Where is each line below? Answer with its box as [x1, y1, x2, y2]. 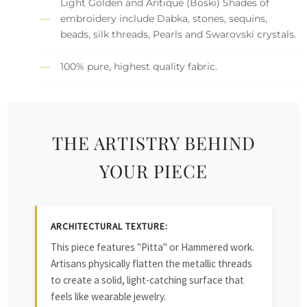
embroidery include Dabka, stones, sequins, [60, 12, 268, 25]
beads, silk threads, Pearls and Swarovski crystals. [60, 27, 297, 40]
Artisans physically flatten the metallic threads [51, 256, 253, 270]
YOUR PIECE [99, 158, 208, 182]
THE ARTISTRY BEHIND [51, 130, 256, 154]
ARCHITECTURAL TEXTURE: [51, 220, 169, 232]
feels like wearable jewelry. [51, 289, 167, 303]
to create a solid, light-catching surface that [51, 273, 245, 286]
